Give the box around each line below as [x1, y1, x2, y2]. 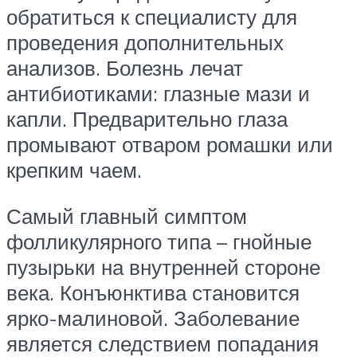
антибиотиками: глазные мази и [6, 80, 310, 107]
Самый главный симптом [6, 202, 247, 229]
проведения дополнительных [6, 29, 284, 56]
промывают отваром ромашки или [6, 131, 333, 158]
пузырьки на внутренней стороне [6, 253, 320, 280]
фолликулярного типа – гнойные [6, 228, 312, 254]
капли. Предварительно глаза [6, 106, 288, 132]
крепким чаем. [6, 157, 142, 183]
